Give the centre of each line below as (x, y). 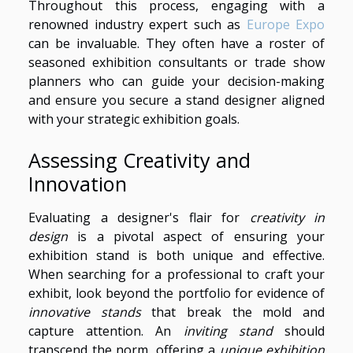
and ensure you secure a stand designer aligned (176, 100)
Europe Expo (285, 25)
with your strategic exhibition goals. (134, 119)
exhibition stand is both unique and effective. (176, 256)
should (299, 331)
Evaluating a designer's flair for (139, 218)
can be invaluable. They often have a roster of (176, 44)
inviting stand (228, 331)
